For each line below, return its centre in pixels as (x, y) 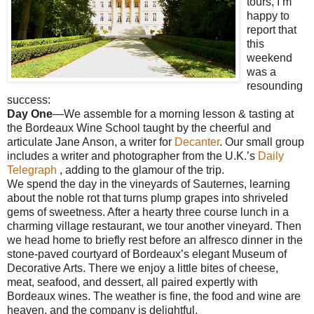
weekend (269, 57)
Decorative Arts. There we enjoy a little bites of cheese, (143, 268)
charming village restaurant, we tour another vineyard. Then (154, 226)
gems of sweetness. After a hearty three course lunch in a (148, 212)
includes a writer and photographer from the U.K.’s (132, 156)
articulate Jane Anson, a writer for (91, 142)
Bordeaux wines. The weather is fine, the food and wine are (154, 296)
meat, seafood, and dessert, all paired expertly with (132, 282)
